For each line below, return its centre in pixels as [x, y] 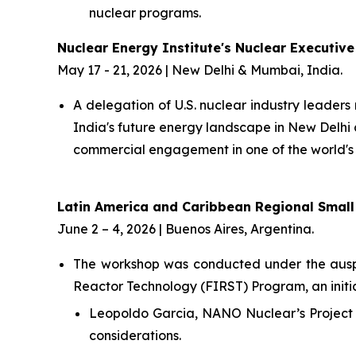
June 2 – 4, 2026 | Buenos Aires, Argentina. [186, 228]
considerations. [135, 336]
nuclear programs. [145, 12]
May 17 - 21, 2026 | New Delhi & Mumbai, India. [200, 70]
